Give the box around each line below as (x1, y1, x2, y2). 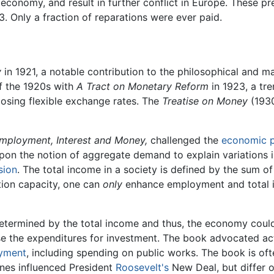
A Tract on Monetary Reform (76, 80, 209, 93)
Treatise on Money (162, 95, 248, 108)
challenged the (147, 134, 221, 147)
